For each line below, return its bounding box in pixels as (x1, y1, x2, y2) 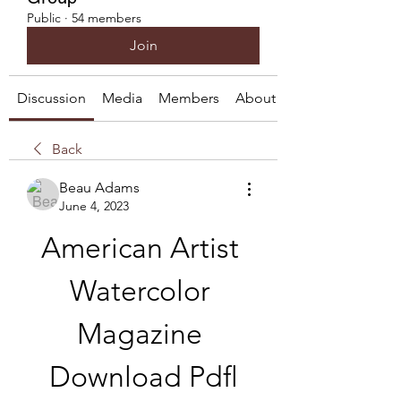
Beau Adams (59, 179, 140, 196)
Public (27, 10, 61, 26)
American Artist (40, 231, 239, 265)
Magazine (77, 317, 202, 351)
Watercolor (69, 274, 210, 308)
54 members (72, 10, 141, 26)
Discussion (17, 90, 86, 107)
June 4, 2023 (59, 198, 129, 214)
